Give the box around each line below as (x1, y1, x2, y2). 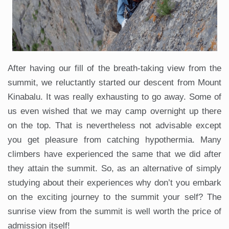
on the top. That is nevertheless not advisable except (8, 120, 221, 130)
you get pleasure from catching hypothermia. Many (8, 134, 221, 145)
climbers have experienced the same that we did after (8, 149, 221, 159)
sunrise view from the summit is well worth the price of (8, 206, 221, 216)
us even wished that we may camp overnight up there (8, 106, 221, 116)
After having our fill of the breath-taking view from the (8, 63, 221, 73)
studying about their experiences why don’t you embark (8, 177, 221, 188)
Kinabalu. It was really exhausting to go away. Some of (8, 91, 221, 102)
